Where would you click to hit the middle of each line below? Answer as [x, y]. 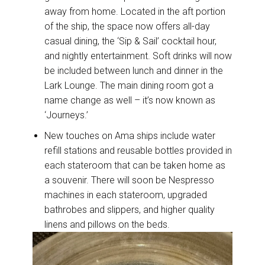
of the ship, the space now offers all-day [127, 26]
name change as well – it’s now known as [130, 100]
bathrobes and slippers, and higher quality [130, 209]
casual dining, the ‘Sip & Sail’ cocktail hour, [130, 41]
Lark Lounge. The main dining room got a [129, 85]
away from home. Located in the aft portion [135, 11]
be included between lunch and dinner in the [134, 70]
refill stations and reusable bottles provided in [138, 150]
